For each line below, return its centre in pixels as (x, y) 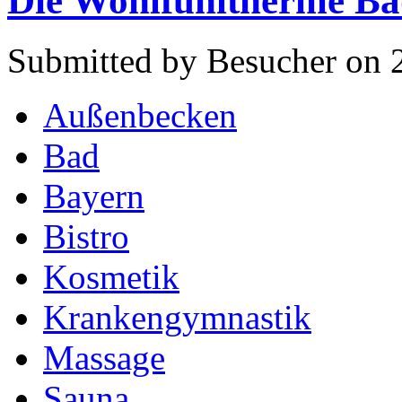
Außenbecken (140, 115)
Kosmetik (111, 276)
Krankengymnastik (177, 317)
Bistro (86, 236)
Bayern (94, 196)
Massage (104, 357)
